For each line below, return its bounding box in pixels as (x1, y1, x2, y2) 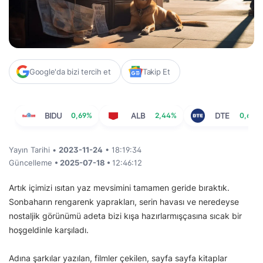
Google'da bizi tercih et (29, 67, 111, 77)
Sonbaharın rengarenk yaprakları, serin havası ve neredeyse (9, 197, 239, 207)
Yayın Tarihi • (9, 145, 59, 155)
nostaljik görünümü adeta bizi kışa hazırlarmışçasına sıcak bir (9, 211, 242, 221)
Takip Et (142, 67, 170, 77)
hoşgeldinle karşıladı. (9, 225, 91, 235)
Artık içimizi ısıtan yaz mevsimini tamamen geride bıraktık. (9, 183, 230, 193)
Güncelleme (9, 158, 55, 168)
